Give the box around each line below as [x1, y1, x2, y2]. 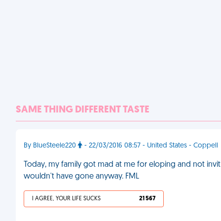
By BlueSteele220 [24, 142, 78, 149]
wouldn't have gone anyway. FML [24, 173, 139, 181]
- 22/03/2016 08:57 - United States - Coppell [82, 142, 218, 149]
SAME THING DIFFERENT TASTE [16, 105, 149, 115]
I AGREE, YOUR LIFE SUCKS [32, 196, 101, 202]
